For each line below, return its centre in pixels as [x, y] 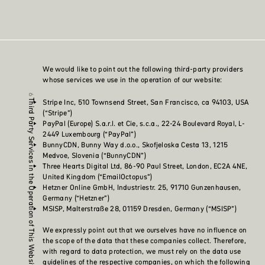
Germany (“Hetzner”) [76, 198]
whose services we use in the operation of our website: [132, 80]
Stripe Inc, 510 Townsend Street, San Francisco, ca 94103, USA [146, 102]
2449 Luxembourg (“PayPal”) [90, 134]
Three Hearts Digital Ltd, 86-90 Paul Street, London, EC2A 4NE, [145, 166]
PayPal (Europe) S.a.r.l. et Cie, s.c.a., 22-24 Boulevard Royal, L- [144, 124]
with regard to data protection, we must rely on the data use [142, 251]
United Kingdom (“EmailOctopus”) [98, 177]
